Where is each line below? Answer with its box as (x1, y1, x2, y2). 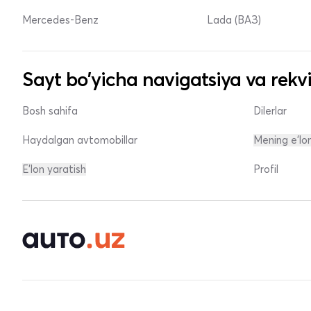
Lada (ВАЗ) (207, 13, 262, 27)
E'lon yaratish (22, 162, 86, 176)
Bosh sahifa (22, 104, 78, 118)
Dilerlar (253, 104, 287, 118)
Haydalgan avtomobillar (22, 133, 137, 147)
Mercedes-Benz (22, 13, 99, 27)
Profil (253, 162, 278, 176)
